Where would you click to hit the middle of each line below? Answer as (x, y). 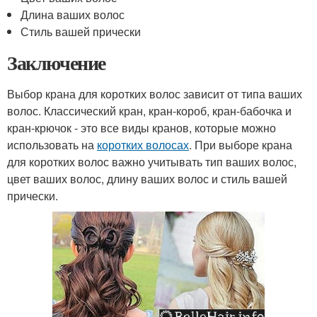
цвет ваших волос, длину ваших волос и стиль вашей (147, 179)
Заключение (56, 63)
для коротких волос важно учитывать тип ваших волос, (152, 162)
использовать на (52, 145)
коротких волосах (143, 145)
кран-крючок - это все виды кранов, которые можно (142, 128)
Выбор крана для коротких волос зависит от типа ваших (155, 94)
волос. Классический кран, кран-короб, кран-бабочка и (149, 111)
